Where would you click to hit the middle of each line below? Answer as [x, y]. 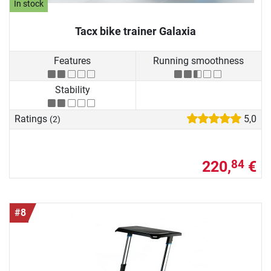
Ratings [32, 119]
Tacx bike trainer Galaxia [135, 31]
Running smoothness [199, 60]
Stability [72, 90]
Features [73, 60]
